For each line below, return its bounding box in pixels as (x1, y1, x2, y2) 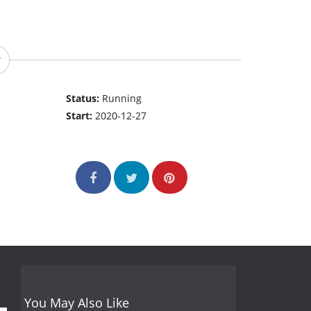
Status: (66, 92, 103, 106)
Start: (66, 109, 96, 123)
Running (102, 92, 142, 106)
